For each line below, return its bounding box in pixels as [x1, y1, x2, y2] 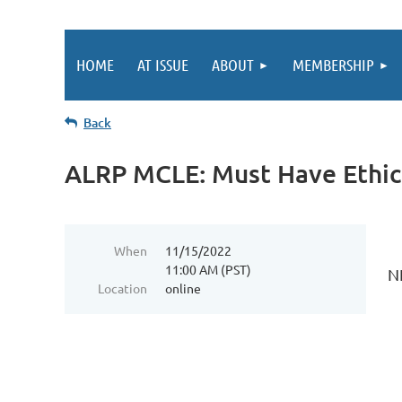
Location [98, 280, 147, 296]
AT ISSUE [137, 55, 188, 74]
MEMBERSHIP [293, 55, 374, 74]
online [165, 280, 201, 296]
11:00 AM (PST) [165, 261, 251, 277]
